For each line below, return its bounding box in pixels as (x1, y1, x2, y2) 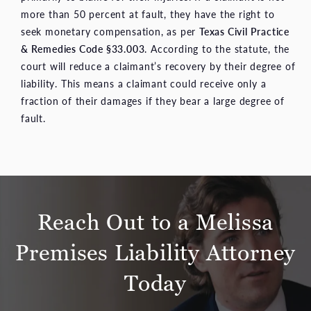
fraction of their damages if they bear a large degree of (21, 93, 285, 108)
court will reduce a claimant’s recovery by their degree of (21, 58, 296, 73)
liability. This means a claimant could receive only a (21, 76, 267, 90)
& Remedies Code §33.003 (21, 41, 145, 56)
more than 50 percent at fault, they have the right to (21, 6, 275, 21)
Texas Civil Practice (199, 24, 290, 38)
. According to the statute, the (144, 41, 290, 56)
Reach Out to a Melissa (37, 207, 274, 237)
